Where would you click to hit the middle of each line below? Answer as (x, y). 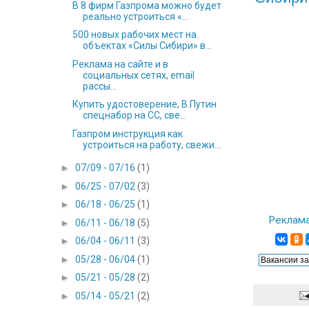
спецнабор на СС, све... (134, 116)
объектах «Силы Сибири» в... (147, 46)
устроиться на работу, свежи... (151, 144)
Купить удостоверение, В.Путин (144, 104)
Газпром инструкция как (127, 133)
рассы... (99, 86)
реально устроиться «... (135, 16)
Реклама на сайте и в (120, 64)
